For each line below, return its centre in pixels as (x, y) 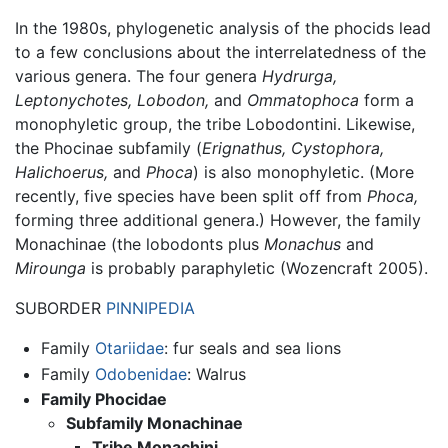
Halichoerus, (61, 172)
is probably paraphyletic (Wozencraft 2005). (257, 268)
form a (386, 100)
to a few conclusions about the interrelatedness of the (220, 52)
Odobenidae (140, 373)
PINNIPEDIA (150, 308)
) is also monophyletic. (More (303, 172)
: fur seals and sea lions (252, 348)
